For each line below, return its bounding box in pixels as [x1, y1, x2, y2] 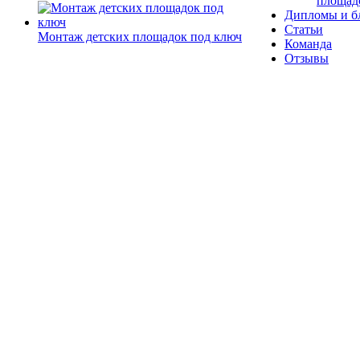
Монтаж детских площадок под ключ [38, 30, 242, 43]
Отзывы [284, 51, 329, 65]
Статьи [284, 22, 323, 36]
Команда [284, 37, 332, 51]
